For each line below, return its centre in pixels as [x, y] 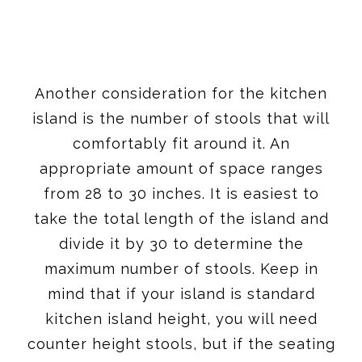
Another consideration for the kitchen [181, 93]
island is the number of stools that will [181, 118]
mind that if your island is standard [181, 293]
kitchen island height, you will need [181, 318]
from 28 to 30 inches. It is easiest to [181, 193]
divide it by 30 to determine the [181, 243]
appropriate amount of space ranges [181, 168]
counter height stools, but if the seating [181, 343]
